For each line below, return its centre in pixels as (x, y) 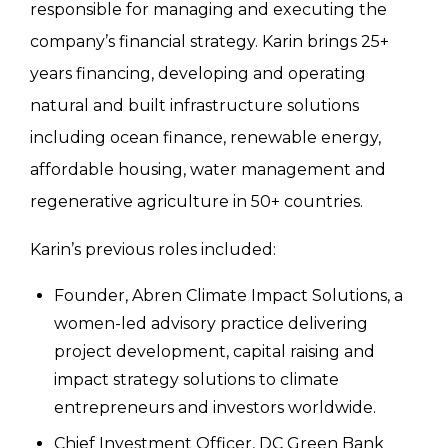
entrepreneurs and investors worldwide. (215, 408)
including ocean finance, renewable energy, (205, 138)
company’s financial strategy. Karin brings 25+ (209, 42)
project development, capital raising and (214, 352)
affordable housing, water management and (208, 170)
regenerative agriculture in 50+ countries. (196, 202)
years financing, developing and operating (198, 74)
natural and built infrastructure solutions (194, 106)
